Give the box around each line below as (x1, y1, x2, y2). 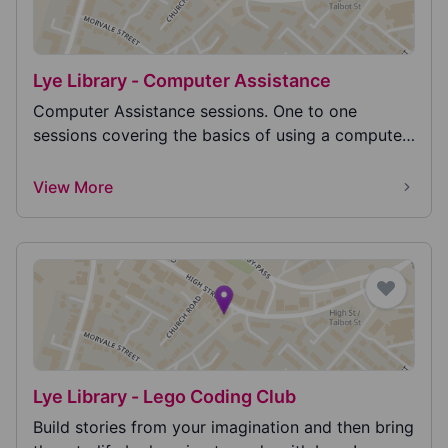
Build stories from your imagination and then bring (33, 417, 414, 437)
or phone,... (33, 149, 117, 169)
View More (33, 177, 113, 197)
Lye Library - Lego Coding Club (33, 386, 296, 407)
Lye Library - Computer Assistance (33, 70, 331, 91)
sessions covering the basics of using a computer (33, 125, 408, 145)
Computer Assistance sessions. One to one (33, 101, 357, 121)
